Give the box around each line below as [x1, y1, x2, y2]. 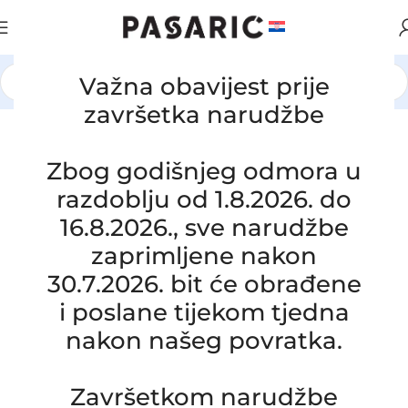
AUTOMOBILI [75, 93, 168, 110]
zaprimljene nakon [91, 241, 317, 270]
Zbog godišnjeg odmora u [46, 157, 362, 186]
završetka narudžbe [84, 100, 324, 129]
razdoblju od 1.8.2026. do [56, 185, 352, 214]
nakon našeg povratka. [66, 326, 342, 355]
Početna [14, 93, 70, 110]
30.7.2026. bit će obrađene [46, 270, 362, 299]
